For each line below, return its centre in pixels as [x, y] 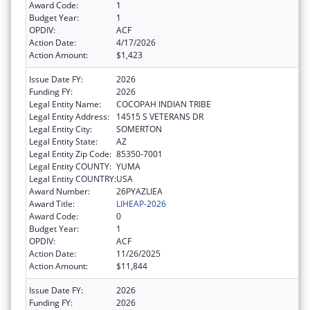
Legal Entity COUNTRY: [73, 179]
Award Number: [60, 191]
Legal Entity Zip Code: [70, 154]
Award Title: [52, 203]
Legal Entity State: [63, 141]
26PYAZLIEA [139, 191]
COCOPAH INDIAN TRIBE [164, 104]
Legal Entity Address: [69, 116]
